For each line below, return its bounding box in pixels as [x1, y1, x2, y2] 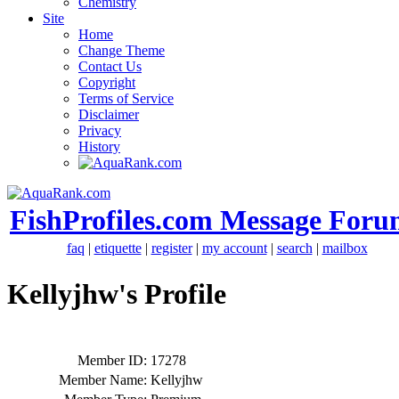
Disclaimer [78, 107, 139, 122]
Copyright [78, 75, 135, 90]
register [151, 240, 192, 256]
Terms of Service [78, 91, 174, 106]
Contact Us [78, 59, 142, 74]
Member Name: [59, 371, 147, 387]
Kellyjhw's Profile [7, 278, 226, 311]
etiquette [94, 240, 142, 256]
